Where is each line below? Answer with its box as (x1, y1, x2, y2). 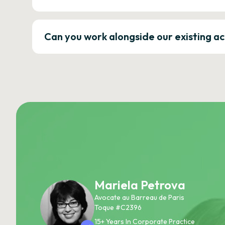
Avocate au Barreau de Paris (94, 192, 184, 202)
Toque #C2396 (94, 202, 142, 212)
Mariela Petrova (94, 177, 185, 192)
